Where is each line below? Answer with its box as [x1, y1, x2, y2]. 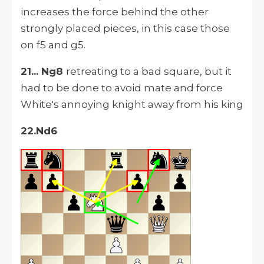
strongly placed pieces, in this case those [21, 22, 230, 35]
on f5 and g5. [21, 39, 85, 51]
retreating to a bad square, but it [66, 65, 232, 78]
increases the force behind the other [21, 6, 209, 18]
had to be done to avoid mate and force [21, 82, 223, 94]
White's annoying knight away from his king [21, 98, 243, 111]
